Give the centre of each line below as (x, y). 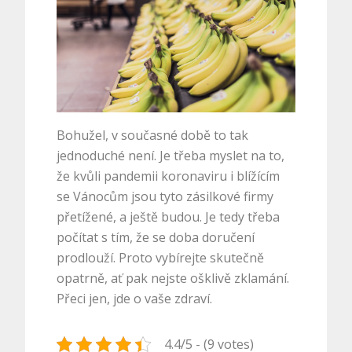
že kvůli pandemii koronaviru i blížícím (169, 176)
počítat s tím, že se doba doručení (156, 237)
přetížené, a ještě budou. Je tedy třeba (169, 216)
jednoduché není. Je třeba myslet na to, (171, 155)
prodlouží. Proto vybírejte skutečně (161, 257)
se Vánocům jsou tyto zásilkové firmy (165, 196)
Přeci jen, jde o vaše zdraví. (135, 298)
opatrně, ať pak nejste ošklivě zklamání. (173, 278)
